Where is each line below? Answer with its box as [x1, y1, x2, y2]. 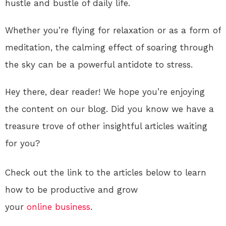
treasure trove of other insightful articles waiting [5, 121, 207, 132]
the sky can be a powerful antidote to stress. [5, 60, 193, 70]
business [55, 202, 90, 212]
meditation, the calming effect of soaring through [5, 42, 214, 53]
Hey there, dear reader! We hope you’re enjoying [5, 87, 205, 97]
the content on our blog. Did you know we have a [5, 104, 214, 115]
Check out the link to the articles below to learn [5, 167, 206, 178]
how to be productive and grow [5, 185, 138, 195]
